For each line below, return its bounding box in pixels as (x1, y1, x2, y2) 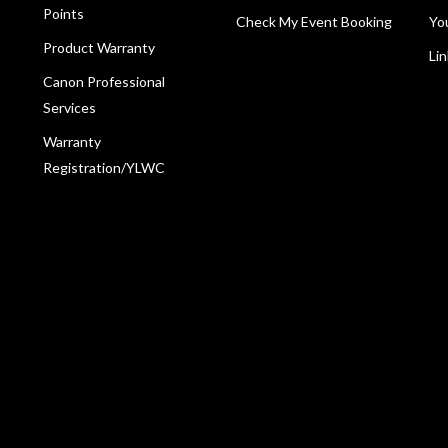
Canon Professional (42, 73, 165, 91)
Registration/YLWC (42, 159, 165, 177)
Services (42, 99, 96, 117)
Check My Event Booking (235, 13, 392, 31)
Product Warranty (42, 39, 155, 57)
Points (42, 5, 84, 23)
